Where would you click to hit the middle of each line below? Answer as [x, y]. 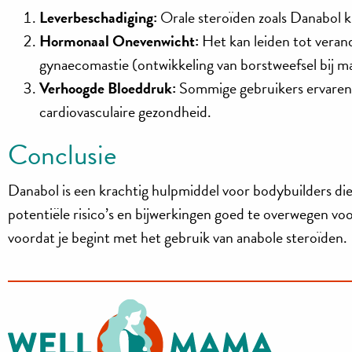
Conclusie [62, 154]
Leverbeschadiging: [99, 17]
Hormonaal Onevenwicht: [119, 40]
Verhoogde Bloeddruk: [108, 88]
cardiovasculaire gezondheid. [126, 111]
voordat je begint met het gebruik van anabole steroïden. [178, 237]
